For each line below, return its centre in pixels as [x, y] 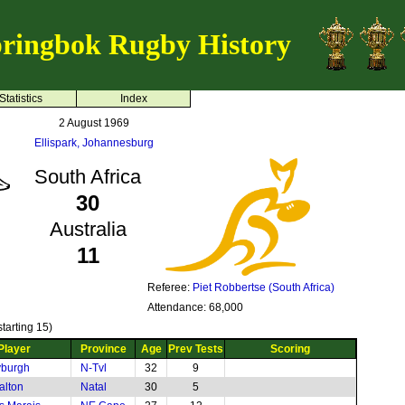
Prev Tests [196, 349]
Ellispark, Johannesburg [94, 143]
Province [103, 349]
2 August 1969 [94, 123]
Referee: [170, 287]
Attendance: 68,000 [195, 307]
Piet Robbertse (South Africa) [264, 287]
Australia [88, 229]
